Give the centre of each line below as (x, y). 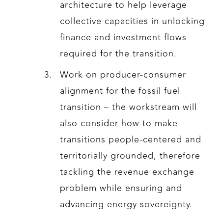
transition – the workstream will (129, 107)
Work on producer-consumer (123, 75)
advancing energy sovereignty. (126, 205)
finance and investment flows (124, 38)
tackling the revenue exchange (127, 172)
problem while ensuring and (121, 188)
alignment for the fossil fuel (120, 91)
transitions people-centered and (131, 140)
